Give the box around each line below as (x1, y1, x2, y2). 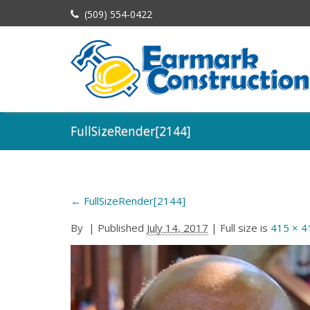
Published (95, 220, 147, 235)
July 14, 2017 (147, 220, 208, 235)
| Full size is (208, 220, 271, 235)
